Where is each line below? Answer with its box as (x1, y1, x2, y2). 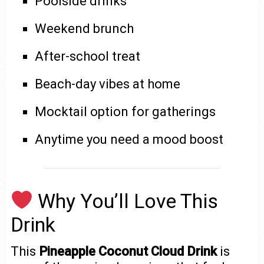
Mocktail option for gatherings (35, 104, 216, 119)
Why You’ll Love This (33, 189, 219, 213)
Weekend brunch (35, 21, 134, 36)
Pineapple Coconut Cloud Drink (38, 243, 217, 259)
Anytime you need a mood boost (35, 131, 224, 147)
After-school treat (35, 48, 141, 64)
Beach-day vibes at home (35, 76, 181, 91)
